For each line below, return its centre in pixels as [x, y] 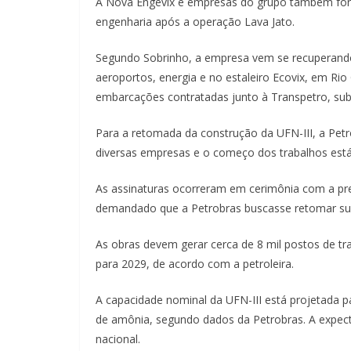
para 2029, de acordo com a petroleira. [195, 264]
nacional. [118, 339]
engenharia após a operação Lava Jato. [195, 22]
